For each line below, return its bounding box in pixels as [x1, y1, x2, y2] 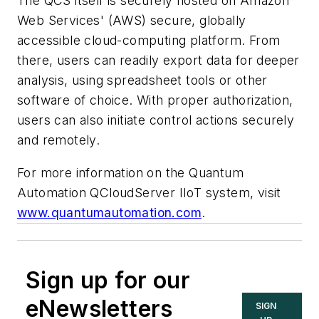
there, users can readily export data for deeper [17, 53, 300, 68]
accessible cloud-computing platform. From [17, 33, 281, 48]
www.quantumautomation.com [17, 204, 202, 220]
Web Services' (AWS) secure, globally [17, 13, 246, 28]
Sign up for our [26, 266, 190, 294]
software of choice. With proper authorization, [17, 93, 293, 108]
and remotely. [17, 132, 100, 148]
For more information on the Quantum [17, 164, 244, 180]
